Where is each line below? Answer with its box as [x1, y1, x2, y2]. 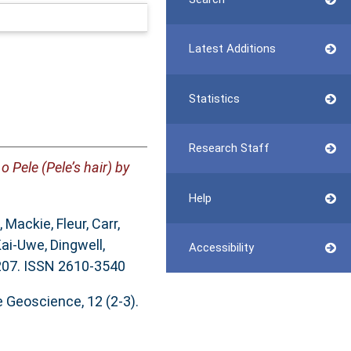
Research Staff [188, 141, 270, 156]
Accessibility [188, 240, 254, 255]
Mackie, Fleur [5, 215, 86, 233]
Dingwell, [49, 237, 105, 254]
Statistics [188, 91, 240, 106]
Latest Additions [188, 42, 276, 56]
